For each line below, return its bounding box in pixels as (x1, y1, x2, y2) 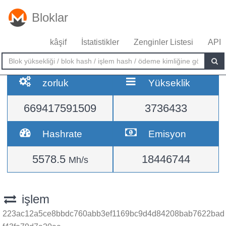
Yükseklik (148, 77, 191, 88)
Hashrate (42, 128, 83, 139)
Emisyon (148, 128, 187, 139)
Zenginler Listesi (134, 38, 193, 46)
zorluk (42, 77, 69, 88)
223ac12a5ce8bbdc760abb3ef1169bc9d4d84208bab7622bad (3, 209, 224, 218)
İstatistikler (81, 38, 119, 46)
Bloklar (32, 11, 68, 24)
